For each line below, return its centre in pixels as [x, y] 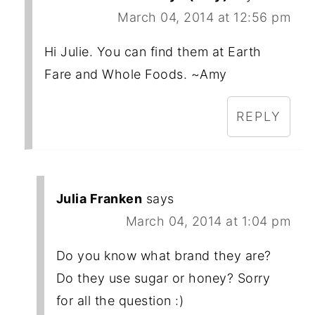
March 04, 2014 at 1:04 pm [208, 221]
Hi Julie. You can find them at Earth [153, 51]
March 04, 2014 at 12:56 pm [204, 17]
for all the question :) [120, 300]
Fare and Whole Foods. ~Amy [135, 74]
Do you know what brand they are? [163, 255]
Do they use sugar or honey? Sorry [163, 278]
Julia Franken [99, 198]
